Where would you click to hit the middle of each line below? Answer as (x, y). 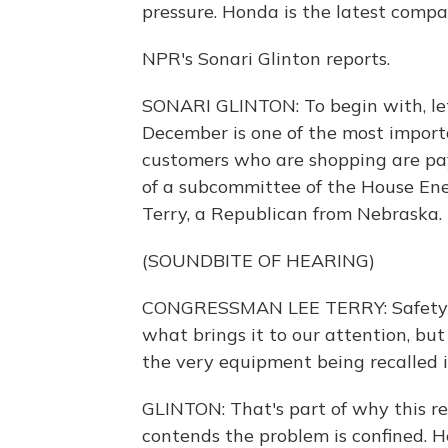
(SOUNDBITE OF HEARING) (258, 260)
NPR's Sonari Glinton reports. (266, 58)
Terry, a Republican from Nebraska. (292, 213)
